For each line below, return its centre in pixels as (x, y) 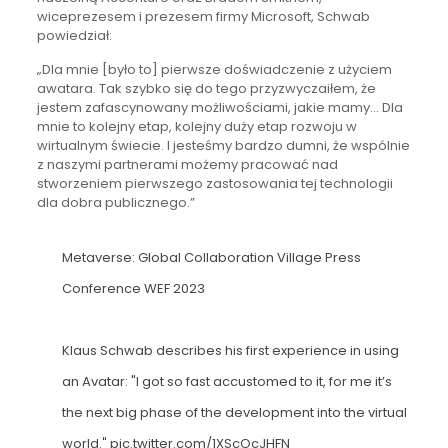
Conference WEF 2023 (133, 288)
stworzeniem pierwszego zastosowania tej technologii (214, 183)
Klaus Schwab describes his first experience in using (230, 350)
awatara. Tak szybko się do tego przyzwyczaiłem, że (206, 88)
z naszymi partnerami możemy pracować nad (187, 164)
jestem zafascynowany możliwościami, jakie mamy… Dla (219, 107)
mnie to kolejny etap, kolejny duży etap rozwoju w (196, 126)
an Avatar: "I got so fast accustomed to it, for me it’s (226, 381)
